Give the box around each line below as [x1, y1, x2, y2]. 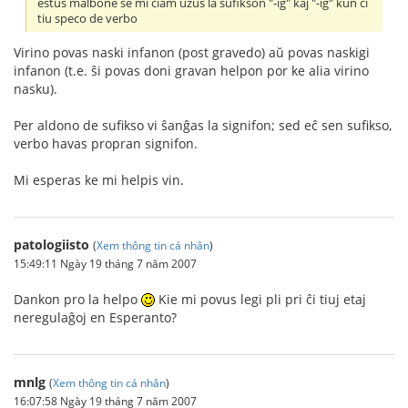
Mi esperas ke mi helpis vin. [14, 170, 184, 189]
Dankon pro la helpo [14, 290, 141, 308]
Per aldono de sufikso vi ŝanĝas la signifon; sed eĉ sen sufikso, [14, 116, 392, 134]
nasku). [14, 79, 57, 97]
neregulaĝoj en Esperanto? [14, 308, 177, 326]
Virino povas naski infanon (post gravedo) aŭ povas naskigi [14, 43, 370, 61]
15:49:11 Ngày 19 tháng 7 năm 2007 [14, 255, 197, 270]
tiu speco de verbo [37, 10, 138, 26]
